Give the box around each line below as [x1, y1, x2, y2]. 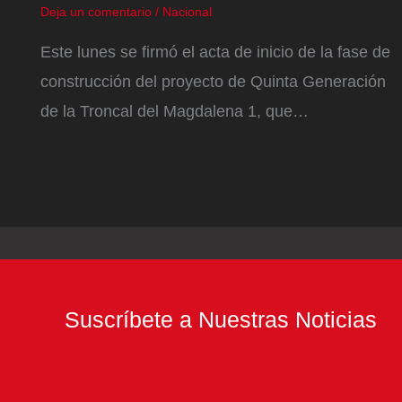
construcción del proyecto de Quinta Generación [40, 72, 386, 91]
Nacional [162, 4, 212, 19]
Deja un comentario [40, 4, 152, 19]
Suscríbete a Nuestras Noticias [65, 307, 377, 333]
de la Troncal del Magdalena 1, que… [40, 101, 309, 120]
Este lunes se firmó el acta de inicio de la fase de [40, 42, 390, 61]
